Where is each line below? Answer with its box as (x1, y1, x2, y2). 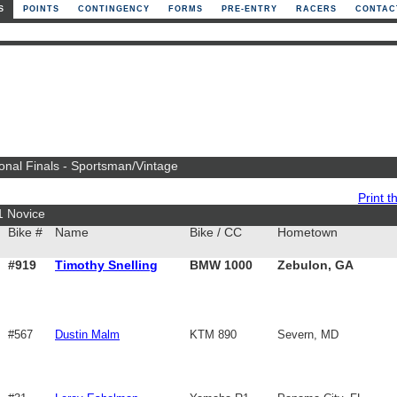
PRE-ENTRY (222, 4, 277, 13)
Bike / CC (190, 226, 242, 239)
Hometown (277, 226, 338, 239)
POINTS (23, 4, 59, 13)
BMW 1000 (190, 259, 253, 272)
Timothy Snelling (55, 259, 158, 272)
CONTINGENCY (78, 4, 150, 13)
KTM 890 (190, 328, 237, 341)
